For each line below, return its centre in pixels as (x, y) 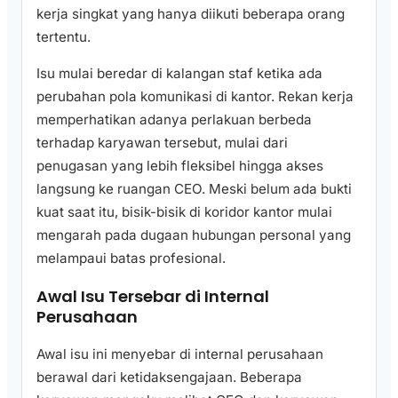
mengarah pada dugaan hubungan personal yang (194, 235)
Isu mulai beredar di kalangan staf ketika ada (179, 73)
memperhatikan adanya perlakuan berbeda (174, 119)
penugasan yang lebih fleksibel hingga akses (180, 165)
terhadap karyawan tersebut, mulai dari (162, 142)
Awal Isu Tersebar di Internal (153, 296)
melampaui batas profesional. (131, 258)
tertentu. (64, 36)
